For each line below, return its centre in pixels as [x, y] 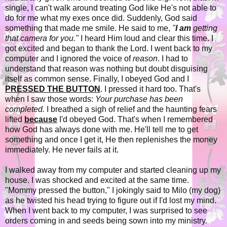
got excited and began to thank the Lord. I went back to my [109, 49]
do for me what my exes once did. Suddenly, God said [101, 18]
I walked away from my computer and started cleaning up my [113, 170]
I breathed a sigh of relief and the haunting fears [131, 109]
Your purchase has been [139, 99]
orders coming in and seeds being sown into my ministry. [106, 221]
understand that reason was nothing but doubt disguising [106, 69]
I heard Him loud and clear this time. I [146, 39]
